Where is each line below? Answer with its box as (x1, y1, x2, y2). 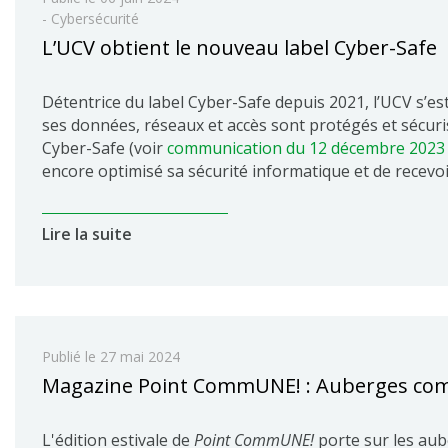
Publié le (42, 347, 100, 366)
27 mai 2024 (100, 347, 180, 366)
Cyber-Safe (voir (42, 137, 167, 159)
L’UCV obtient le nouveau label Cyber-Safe (42, 34, 437, 61)
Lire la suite (42, 223, 132, 245)
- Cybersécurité (42, 9, 139, 28)
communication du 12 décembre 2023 (167, 137, 445, 159)
